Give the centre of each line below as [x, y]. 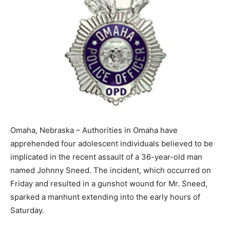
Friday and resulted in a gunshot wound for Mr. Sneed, [109, 184]
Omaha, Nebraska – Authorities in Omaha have [94, 130]
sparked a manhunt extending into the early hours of [105, 197]
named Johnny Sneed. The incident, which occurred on [111, 170]
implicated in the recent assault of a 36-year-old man [106, 157]
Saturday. [27, 210]
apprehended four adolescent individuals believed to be [112, 144]
